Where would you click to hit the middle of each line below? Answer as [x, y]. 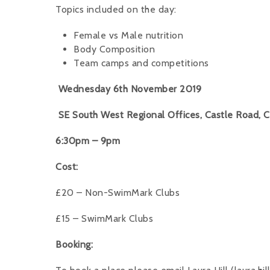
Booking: [74, 244]
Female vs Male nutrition [128, 35]
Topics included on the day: [116, 9]
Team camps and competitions [141, 63]
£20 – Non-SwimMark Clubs [118, 193]
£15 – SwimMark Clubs [104, 218]
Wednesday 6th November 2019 [128, 89]
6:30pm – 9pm [88, 141]
